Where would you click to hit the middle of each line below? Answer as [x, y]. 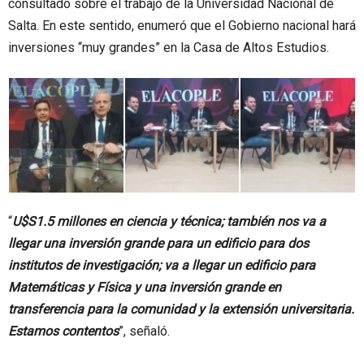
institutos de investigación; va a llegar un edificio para [162, 265]
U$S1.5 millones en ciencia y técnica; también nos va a [169, 221]
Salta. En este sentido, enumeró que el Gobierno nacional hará [182, 26]
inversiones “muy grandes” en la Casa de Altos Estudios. [169, 48]
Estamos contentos [63, 331]
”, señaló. [144, 331]
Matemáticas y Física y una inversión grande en [145, 287]
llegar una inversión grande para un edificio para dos [158, 243]
